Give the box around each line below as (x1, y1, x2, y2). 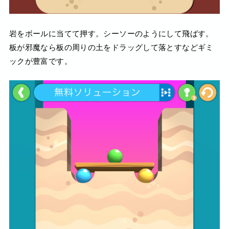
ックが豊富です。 (9, 56, 72, 65)
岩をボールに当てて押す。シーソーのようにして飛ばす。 (9, 29, 214, 38)
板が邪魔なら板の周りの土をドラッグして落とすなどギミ (9, 42, 214, 52)
